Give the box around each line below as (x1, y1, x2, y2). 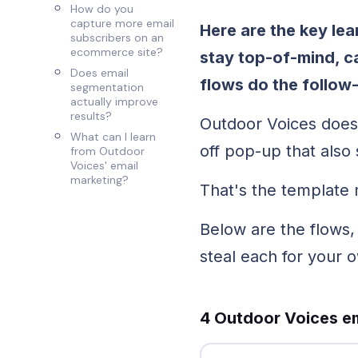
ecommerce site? (70, 45, 164, 59)
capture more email (70, 16, 175, 30)
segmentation (70, 80, 145, 94)
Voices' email (70, 158, 139, 173)
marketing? (70, 173, 129, 187)
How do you (70, 2, 134, 16)
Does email (70, 66, 129, 80)
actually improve (70, 94, 159, 109)
